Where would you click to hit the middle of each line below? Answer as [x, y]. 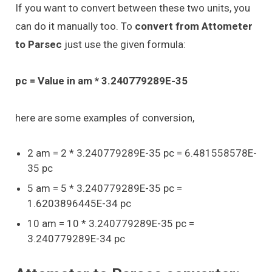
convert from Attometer [192, 26]
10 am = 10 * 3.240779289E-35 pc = [111, 223]
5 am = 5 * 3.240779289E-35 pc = [105, 188]
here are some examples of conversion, [105, 117]
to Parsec [40, 44]
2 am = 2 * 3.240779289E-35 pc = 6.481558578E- [142, 153]
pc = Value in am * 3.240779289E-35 [101, 81]
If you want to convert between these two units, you [133, 8]
